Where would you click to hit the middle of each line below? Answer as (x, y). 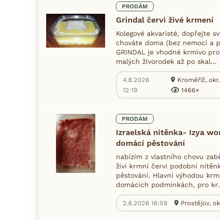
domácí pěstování (151, 143)
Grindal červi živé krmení (165, 20)
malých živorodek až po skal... (166, 61)
